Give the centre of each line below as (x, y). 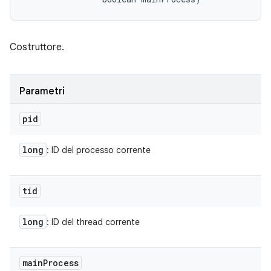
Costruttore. (37, 47)
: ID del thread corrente (93, 222)
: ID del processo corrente (99, 150)
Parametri (42, 91)
